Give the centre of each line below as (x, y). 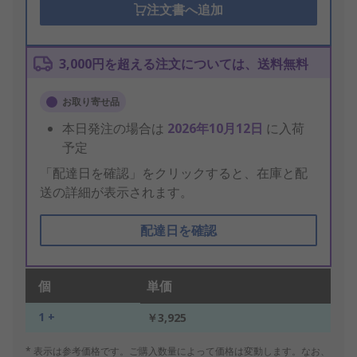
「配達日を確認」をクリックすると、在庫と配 (174, 173)
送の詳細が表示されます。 (116, 192)
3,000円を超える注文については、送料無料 (184, 64)
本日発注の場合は (115, 129)
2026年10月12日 (217, 129)
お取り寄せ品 (91, 102)
